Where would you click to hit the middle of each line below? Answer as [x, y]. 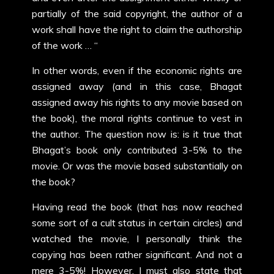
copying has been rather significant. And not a [137, 254]
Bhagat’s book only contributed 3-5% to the [137, 150]
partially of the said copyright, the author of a [137, 13]
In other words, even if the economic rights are [137, 70]
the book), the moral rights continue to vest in [137, 118]
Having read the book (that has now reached [137, 207]
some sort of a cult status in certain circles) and [137, 223]
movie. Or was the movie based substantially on [137, 166]
